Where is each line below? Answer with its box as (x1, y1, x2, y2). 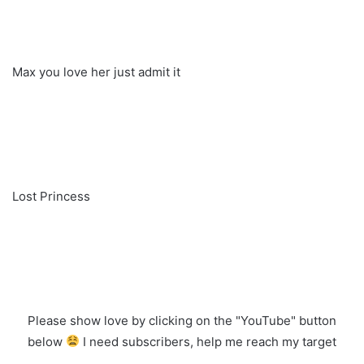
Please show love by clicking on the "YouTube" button (28, 312, 336, 328)
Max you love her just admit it (12, 63, 180, 80)
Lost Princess (12, 188, 90, 204)
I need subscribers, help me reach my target (80, 333, 337, 349)
